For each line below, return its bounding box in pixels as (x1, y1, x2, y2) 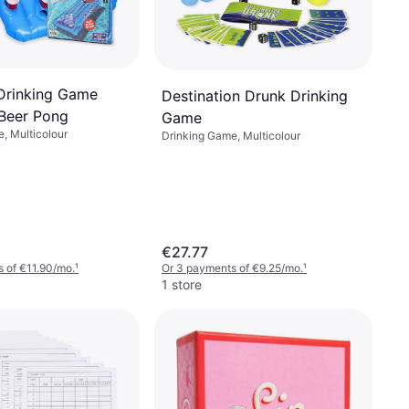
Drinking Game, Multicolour (162, 129, 300, 143)
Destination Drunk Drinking (162, 87, 348, 106)
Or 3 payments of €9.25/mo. (162, 261, 303, 275)
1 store (162, 277, 202, 292)
